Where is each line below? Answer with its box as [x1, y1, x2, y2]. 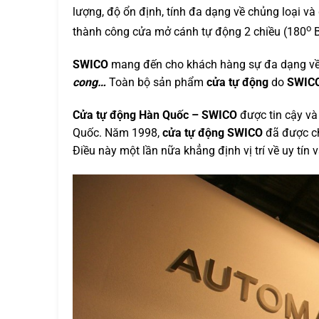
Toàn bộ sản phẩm [109, 75, 204, 90]
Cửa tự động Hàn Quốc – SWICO [73, 108, 237, 122]
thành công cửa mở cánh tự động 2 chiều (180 [73, 25, 306, 39]
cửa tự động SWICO [162, 125, 263, 140]
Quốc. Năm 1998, [73, 125, 162, 140]
